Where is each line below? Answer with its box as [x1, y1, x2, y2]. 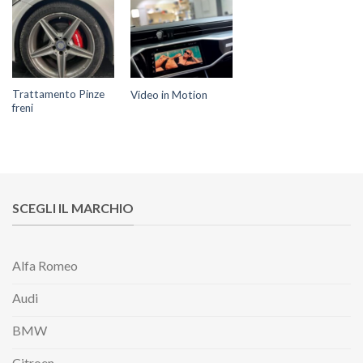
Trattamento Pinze [11, 88, 105, 101]
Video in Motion [130, 88, 207, 101]
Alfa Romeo [12, 258, 78, 274]
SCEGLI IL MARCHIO [12, 200, 134, 216]
